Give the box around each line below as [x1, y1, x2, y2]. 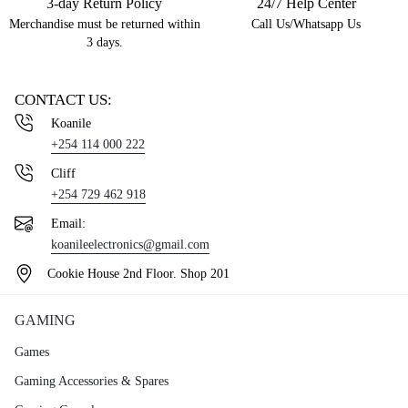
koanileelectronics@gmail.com [51, 238, 209, 252]
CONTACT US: [15, 91, 112, 109]
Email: [51, 217, 86, 231]
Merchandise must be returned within [8, 17, 200, 32]
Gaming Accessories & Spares [15, 373, 168, 388]
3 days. [86, 36, 123, 50]
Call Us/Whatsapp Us [251, 17, 361, 32]
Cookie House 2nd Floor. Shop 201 [47, 267, 229, 281]
